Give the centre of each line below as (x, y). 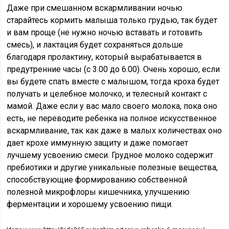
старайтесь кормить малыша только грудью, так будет (112, 20)
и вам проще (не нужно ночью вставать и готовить (105, 32)
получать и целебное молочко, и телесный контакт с (107, 94)
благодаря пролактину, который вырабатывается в (105, 57)
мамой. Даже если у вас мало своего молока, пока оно (112, 106)
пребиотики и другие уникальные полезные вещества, (112, 167)
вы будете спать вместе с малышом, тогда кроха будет (113, 82)
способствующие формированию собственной (97, 180)
